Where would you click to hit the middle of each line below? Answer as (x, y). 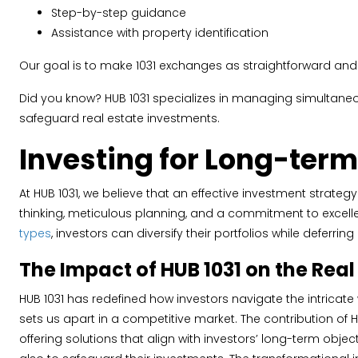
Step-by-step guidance (119, 13)
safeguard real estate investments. (119, 118)
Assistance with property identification (160, 33)
